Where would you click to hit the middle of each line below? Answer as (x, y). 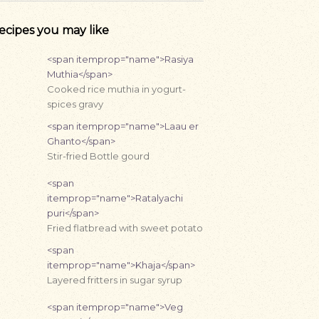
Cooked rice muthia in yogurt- (116, 89)
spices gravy (75, 104)
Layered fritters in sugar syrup (115, 280)
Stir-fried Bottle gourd (98, 156)
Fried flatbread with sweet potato (125, 228)
